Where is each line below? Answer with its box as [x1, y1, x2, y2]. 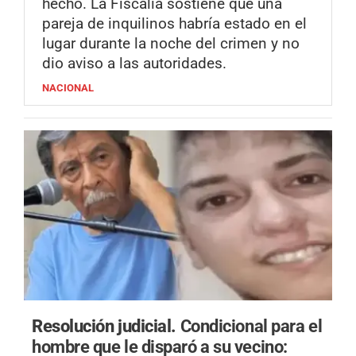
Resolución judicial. [32, 315, 180, 336]
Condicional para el [180, 315, 323, 336]
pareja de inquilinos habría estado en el [42, 14, 307, 33]
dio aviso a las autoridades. [42, 54, 226, 73]
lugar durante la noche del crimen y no [42, 34, 300, 53]
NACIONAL [42, 82, 94, 95]
